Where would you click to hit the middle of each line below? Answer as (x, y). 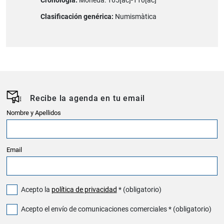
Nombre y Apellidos (34, 112)
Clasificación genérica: (77, 17)
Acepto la (35, 189)
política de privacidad (84, 189)
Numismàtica (135, 17)
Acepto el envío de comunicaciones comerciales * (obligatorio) (115, 209)
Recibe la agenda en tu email (88, 98)
